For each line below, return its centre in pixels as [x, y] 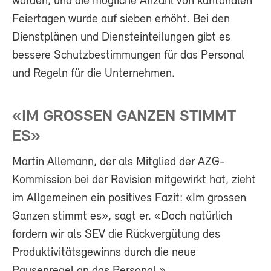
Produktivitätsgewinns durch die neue [104, 253]
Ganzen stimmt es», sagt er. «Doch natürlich [122, 217]
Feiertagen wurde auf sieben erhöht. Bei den [121, 20]
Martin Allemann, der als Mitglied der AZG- [119, 162]
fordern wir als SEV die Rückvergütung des [116, 235]
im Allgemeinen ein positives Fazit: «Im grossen [129, 199]
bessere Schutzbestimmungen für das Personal [128, 56]
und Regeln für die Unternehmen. [93, 74]
